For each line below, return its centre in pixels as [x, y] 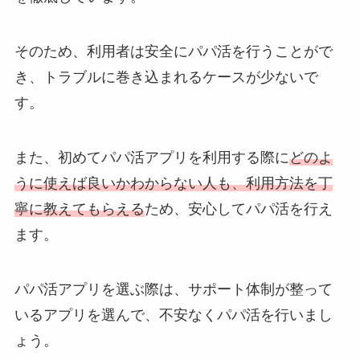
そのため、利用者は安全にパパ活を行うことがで [173, 52]
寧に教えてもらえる [79, 209]
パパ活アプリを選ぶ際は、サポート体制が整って [173, 289]
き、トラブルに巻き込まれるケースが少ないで [166, 78]
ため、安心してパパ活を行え [238, 209]
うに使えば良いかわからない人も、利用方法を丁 [173, 183]
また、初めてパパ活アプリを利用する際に [151, 157]
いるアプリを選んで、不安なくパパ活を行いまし [173, 315]
